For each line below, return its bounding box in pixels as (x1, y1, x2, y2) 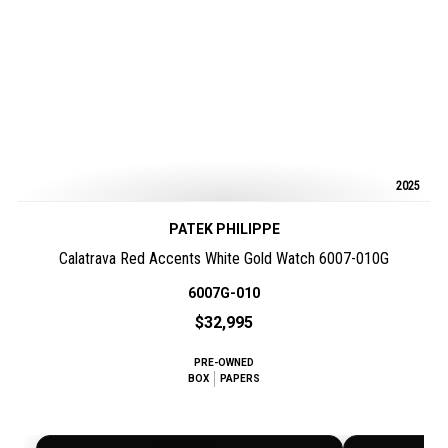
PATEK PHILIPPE (168, 221, 280, 237)
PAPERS (220, 373, 260, 384)
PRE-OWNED (194, 357, 254, 368)
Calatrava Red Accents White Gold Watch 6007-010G (59, 249, 389, 268)
